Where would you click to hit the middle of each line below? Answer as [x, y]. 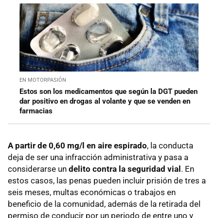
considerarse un [38, 169]
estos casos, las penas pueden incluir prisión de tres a [107, 180]
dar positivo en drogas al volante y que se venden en [105, 101]
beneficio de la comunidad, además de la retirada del [104, 204]
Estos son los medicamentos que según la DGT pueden [109, 91]
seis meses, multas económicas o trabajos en [92, 192]
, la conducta [170, 145]
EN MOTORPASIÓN [43, 80]
